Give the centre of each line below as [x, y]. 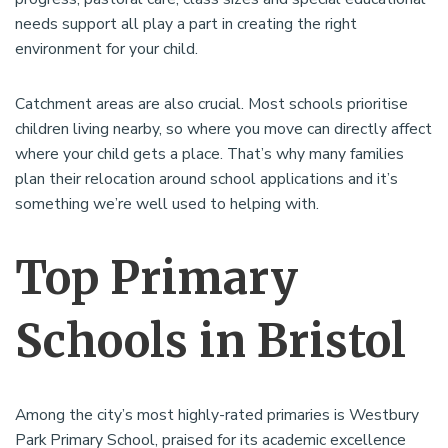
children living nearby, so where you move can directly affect [223, 129]
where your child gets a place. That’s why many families [209, 154]
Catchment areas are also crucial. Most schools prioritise [211, 104]
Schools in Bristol [210, 341]
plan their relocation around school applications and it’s [206, 179]
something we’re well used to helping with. [167, 204]
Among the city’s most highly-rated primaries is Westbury [217, 415]
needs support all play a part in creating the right [186, 24]
